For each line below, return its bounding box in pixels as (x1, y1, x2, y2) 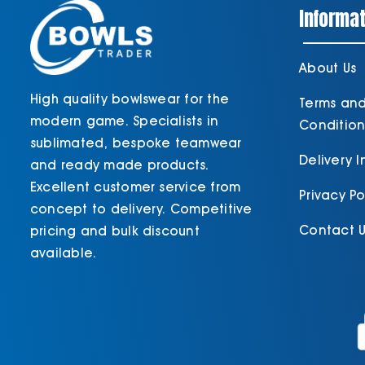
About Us (299, 59, 357, 76)
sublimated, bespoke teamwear (29, 135, 242, 152)
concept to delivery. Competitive (29, 201, 253, 218)
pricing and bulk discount (29, 223, 200, 240)
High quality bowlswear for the (29, 91, 230, 108)
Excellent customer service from (29, 179, 241, 196)
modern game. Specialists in (29, 113, 219, 130)
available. (29, 245, 97, 262)
